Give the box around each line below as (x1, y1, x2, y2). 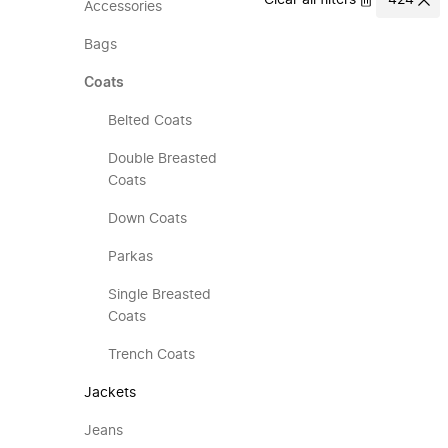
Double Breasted (108, 152, 217, 166)
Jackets (84, 386, 136, 400)
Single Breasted (108, 288, 211, 302)
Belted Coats (108, 114, 192, 128)
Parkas (108, 250, 153, 264)
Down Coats (108, 212, 187, 226)
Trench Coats (108, 348, 195, 362)
